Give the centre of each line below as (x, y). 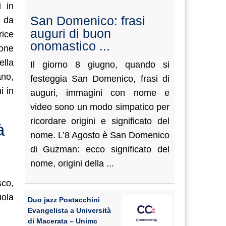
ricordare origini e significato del (100, 121)
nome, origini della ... (72, 163)
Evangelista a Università (69, 210)
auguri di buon (70, 33)
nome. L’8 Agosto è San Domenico (100, 135)
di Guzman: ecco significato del (100, 149)
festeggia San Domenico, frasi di (100, 79)
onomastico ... (70, 46)
